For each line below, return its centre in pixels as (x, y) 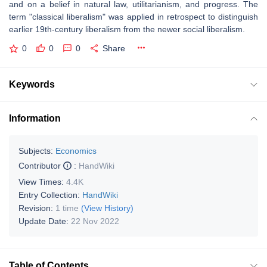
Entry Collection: (50, 195)
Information (35, 118)
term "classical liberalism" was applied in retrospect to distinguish (133, 17)
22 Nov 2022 (95, 221)
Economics (76, 150)
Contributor (41, 165)
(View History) (107, 208)
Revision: (37, 208)
